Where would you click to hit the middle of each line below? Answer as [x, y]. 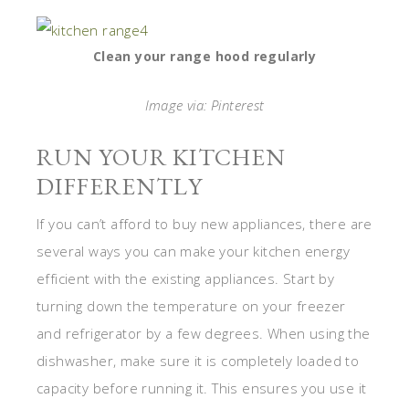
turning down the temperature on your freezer [191, 306]
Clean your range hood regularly [204, 57]
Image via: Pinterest [204, 105]
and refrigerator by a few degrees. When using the [204, 334]
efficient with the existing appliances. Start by [186, 279]
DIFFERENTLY [120, 187]
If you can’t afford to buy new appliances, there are [204, 224]
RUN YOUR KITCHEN [161, 157]
